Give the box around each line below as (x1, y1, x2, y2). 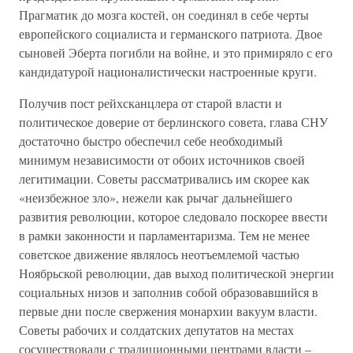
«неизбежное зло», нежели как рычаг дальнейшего (19, 189, 292, 206)
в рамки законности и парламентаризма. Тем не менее (19, 227, 310, 243)
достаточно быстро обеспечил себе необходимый (19, 132, 283, 149)
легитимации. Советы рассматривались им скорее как (19, 170, 310, 187)
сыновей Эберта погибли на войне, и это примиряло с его (19, 44, 333, 61)
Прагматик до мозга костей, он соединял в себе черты (19, 6, 309, 23)
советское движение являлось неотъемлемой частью (19, 246, 299, 262)
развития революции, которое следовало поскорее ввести (19, 208, 328, 225)
